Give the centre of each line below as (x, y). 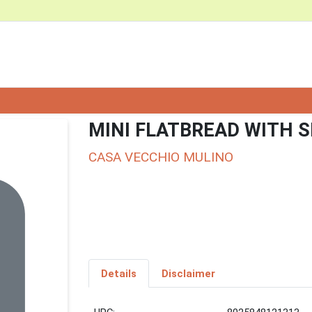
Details (118, 273)
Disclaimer (188, 273)
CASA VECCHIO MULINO (161, 157)
